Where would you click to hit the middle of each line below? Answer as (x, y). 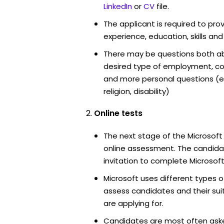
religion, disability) (136, 91)
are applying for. (133, 203)
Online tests (118, 113)
